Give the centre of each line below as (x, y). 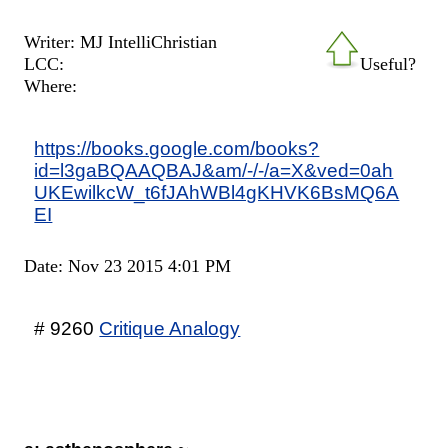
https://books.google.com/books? (177, 148)
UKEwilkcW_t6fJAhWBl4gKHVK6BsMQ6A (217, 192)
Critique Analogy (170, 328)
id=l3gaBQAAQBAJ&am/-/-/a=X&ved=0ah (214, 170)
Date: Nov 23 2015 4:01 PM (128, 266)
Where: (51, 86)
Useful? (387, 64)
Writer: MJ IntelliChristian (121, 42)
